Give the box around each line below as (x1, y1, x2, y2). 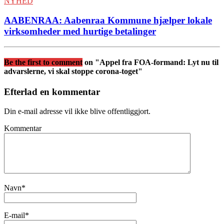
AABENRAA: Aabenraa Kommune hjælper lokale (4, 15, 212, 26)
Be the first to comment (4, 58, 82, 67)
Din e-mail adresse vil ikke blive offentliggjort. (4, 107, 150, 116)
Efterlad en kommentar (4, 86, 100, 97)
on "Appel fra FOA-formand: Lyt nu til (84, 58, 218, 67)
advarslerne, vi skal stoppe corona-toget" (4, 67, 142, 76)
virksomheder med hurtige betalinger (4, 26, 156, 37)
